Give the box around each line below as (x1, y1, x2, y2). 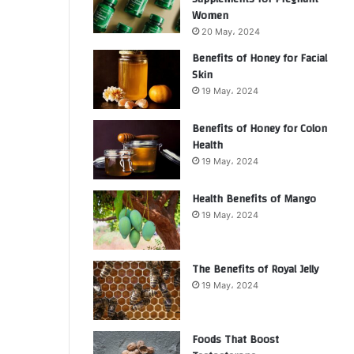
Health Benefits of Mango (192, 189, 316, 209)
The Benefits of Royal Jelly (192, 259, 318, 280)
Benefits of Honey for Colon (192, 119, 327, 139)
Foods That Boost (192, 330, 279, 350)
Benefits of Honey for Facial (192, 48, 327, 69)
